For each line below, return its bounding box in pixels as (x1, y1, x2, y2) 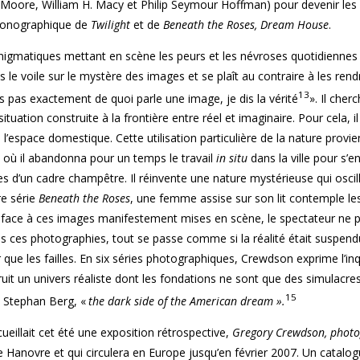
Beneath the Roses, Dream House (160, 16, 329, 32)
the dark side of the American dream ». (88, 292, 285, 309)
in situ (216, 150, 247, 166)
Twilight (91, 16, 133, 32)
